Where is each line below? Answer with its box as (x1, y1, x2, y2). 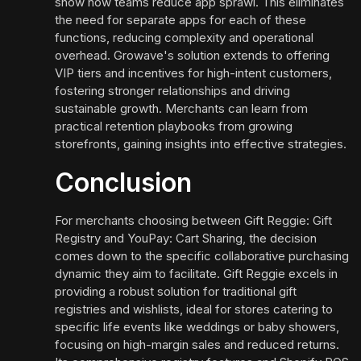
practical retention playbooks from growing (55, 118, 293, 135)
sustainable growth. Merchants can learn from (55, 101, 308, 117)
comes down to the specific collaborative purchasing (55, 248, 349, 264)
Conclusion (55, 167, 192, 199)
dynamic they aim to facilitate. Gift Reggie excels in (55, 266, 338, 282)
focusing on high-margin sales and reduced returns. (55, 337, 339, 353)
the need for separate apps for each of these (55, 12, 306, 28)
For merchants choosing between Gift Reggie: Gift (55, 213, 332, 229)
